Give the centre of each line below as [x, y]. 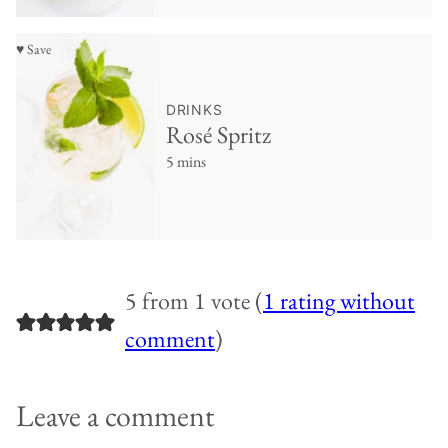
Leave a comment [115, 416]
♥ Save [33, 49]
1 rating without [338, 301]
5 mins [186, 162]
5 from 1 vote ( [193, 301]
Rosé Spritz [218, 135]
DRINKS [194, 110]
